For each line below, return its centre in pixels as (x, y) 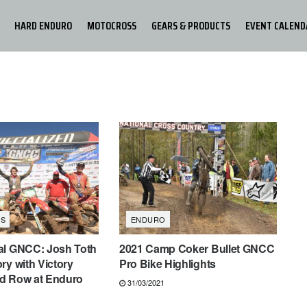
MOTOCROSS (112, 26)
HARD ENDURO (43, 26)
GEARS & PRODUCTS (191, 26)
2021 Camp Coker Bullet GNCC (197, 249)
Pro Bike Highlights (167, 264)
